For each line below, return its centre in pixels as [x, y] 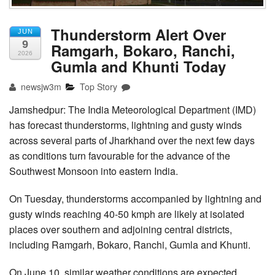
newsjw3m [40, 86]
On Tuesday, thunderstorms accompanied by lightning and [135, 198]
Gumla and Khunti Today [138, 66]
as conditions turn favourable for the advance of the [120, 155]
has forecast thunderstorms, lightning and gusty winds [126, 125]
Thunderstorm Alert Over [138, 34]
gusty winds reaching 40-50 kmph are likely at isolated [127, 214]
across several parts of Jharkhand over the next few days [132, 140]
